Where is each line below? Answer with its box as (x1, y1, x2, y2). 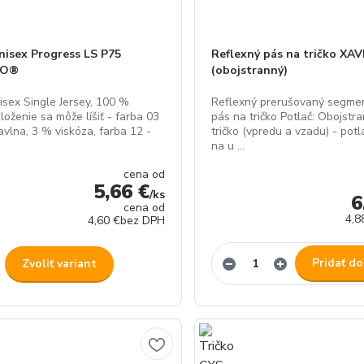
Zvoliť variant (21, 256, 97, 271)
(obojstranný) (210, 63, 288, 78)
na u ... (210, 138, 245, 154)
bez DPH (119, 213, 165, 228)
